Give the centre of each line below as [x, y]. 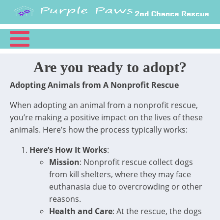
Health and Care [81, 211]
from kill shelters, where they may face [120, 174]
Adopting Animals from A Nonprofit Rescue [94, 85]
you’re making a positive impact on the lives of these [106, 117]
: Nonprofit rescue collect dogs [136, 162]
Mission [64, 162]
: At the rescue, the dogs [157, 211]
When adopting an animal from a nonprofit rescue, [104, 105]
